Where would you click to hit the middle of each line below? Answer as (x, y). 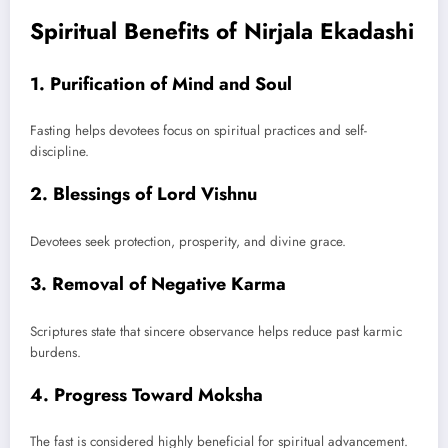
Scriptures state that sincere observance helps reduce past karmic (216, 331)
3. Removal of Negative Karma (158, 284)
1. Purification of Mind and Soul (161, 83)
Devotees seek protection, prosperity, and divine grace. (188, 241)
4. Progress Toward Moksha (146, 394)
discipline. (59, 152)
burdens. (55, 352)
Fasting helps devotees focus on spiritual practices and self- (198, 131)
